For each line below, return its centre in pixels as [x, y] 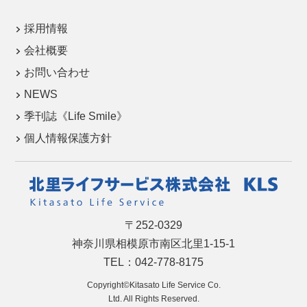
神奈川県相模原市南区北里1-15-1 [153, 244]
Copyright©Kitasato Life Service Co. [153, 285]
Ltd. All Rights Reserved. [153, 299]
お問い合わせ [57, 73]
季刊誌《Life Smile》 [76, 116]
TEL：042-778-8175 [153, 262]
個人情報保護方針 [68, 138]
